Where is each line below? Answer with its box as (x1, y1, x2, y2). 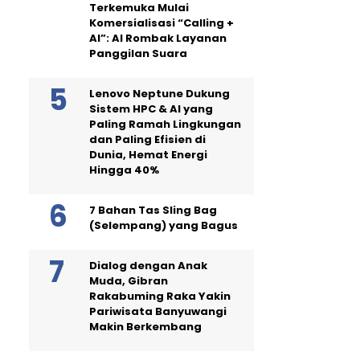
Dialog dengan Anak (89, 257, 207, 273)
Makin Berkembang (89, 318, 202, 334)
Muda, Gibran (89, 272, 168, 288)
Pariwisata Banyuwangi (89, 303, 227, 319)
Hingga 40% (89, 162, 159, 178)
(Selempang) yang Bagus (89, 217, 238, 233)
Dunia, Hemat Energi (89, 146, 207, 162)
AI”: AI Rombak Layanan (89, 30, 227, 46)
